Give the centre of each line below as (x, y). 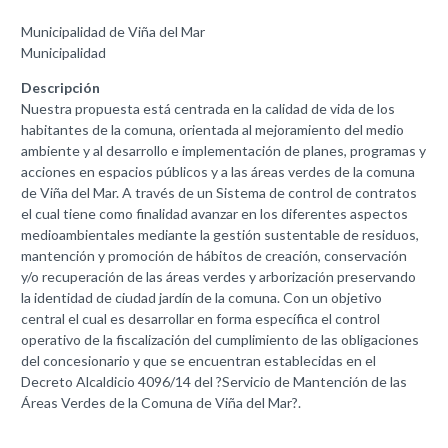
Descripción (60, 87)
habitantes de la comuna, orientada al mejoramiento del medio (212, 129)
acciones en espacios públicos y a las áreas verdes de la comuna (218, 171)
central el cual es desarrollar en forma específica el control (200, 318)
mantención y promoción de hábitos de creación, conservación (214, 255)
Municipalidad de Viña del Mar (113, 31)
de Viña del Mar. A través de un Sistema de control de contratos (219, 192)
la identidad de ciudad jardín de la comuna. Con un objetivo (201, 297)
